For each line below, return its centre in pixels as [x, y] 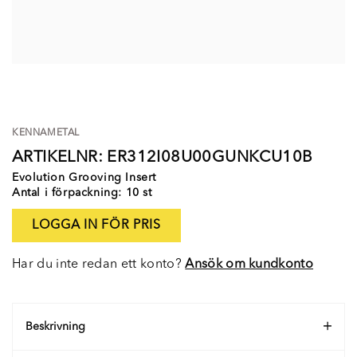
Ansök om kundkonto [249, 265]
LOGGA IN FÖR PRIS [96, 226]
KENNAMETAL [46, 133]
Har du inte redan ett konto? [99, 265]
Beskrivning [55, 327]
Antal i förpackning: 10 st [82, 193]
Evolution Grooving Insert [84, 178]
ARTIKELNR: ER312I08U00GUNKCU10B [163, 158]
